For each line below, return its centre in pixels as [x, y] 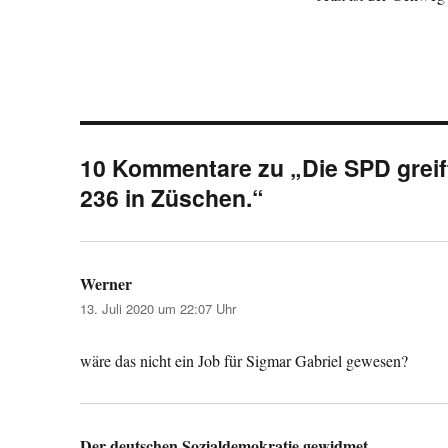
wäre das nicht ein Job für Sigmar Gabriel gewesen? [244, 360]
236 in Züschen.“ [172, 197]
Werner [106, 283]
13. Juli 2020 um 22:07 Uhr [158, 308]
